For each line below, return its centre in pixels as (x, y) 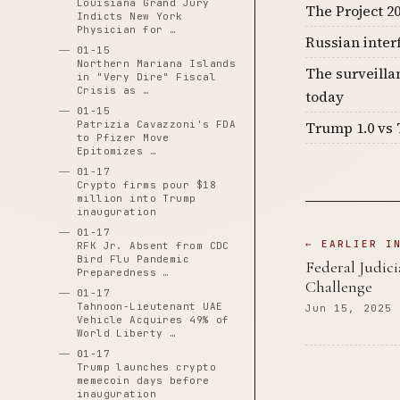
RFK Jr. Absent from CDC (153, 246)
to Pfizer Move (123, 137)
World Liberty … (126, 333)
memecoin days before (143, 380)
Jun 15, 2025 (348, 308)
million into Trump (136, 198)
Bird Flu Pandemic (133, 259)
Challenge (338, 287)
